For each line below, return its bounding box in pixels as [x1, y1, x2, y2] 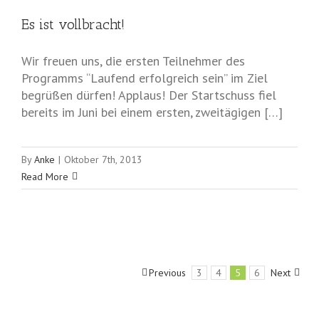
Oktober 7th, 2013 [64, 153, 142, 167]
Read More [21, 170, 68, 184]
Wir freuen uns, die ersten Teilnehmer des [21, 53, 245, 70]
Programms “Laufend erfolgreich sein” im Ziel [21, 70, 268, 87]
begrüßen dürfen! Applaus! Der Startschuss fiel [21, 87, 276, 104]
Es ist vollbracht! [21, 16, 125, 33]
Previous [149, 266, 186, 280]
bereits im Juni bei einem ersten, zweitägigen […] [21, 104, 283, 121]
